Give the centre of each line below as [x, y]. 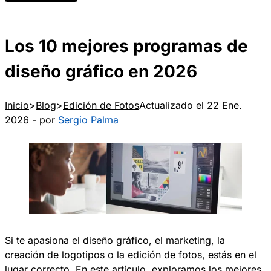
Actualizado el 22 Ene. [191, 106]
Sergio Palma [88, 120]
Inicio [17, 106]
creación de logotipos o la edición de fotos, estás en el [131, 254]
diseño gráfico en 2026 [101, 71]
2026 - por [31, 120]
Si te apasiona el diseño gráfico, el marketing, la [115, 240]
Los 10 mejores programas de [126, 46]
